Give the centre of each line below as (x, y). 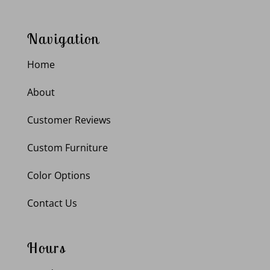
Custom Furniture (67, 147)
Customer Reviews (69, 120)
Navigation (63, 38)
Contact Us (52, 203)
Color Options (58, 175)
